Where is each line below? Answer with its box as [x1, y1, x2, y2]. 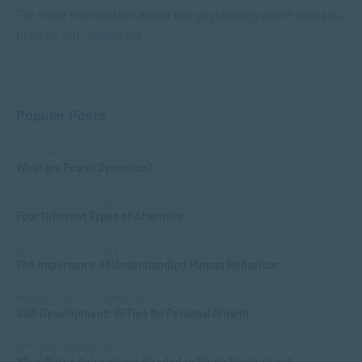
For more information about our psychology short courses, [16, 6, 344, 22]
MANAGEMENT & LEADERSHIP [16, 292, 151, 303]
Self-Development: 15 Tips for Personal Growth [16, 306, 249, 320]
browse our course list [16, 27, 143, 43]
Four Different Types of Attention [16, 209, 183, 223]
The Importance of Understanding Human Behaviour [16, 258, 279, 271]
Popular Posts [16, 106, 106, 124]
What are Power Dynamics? [16, 161, 153, 175]
